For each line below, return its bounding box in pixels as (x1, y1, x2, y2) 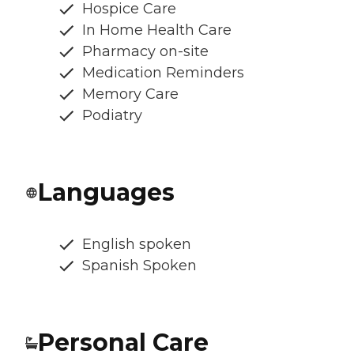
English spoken (82, 235, 191, 254)
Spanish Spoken (82, 257, 197, 275)
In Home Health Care (82, 21, 232, 40)
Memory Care (82, 85, 179, 104)
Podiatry (82, 107, 142, 125)
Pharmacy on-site (82, 43, 209, 61)
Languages (38, 178, 175, 208)
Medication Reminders (82, 64, 244, 82)
